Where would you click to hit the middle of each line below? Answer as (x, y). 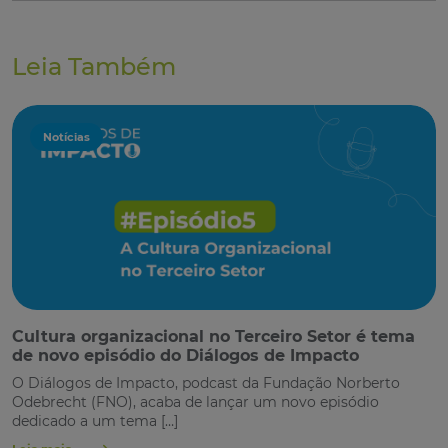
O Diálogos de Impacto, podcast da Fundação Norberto (206, 382)
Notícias (66, 136)
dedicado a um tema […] (95, 420)
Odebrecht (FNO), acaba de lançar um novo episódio (195, 401)
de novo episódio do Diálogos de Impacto (185, 355)
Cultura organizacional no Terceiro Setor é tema (213, 336)
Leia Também (94, 66)
